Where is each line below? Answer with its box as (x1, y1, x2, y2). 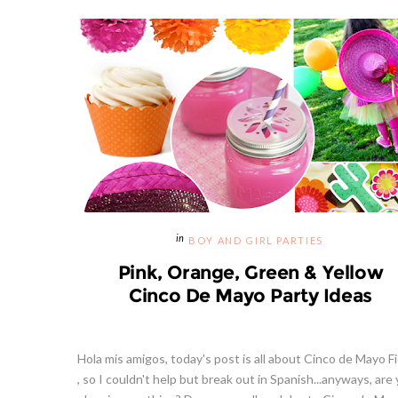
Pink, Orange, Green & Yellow (117, 263, 384, 282)
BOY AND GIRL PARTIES (188, 236, 323, 246)
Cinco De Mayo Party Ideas (129, 286, 372, 305)
